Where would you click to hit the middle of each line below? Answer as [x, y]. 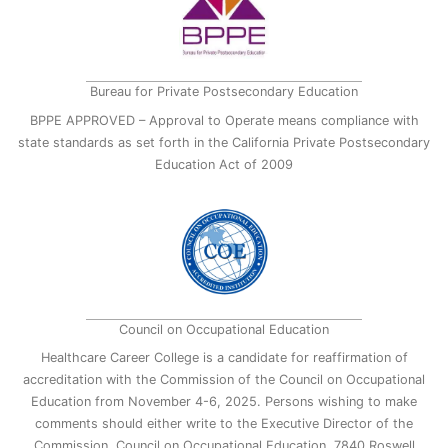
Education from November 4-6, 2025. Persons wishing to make [224, 402]
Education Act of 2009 [224, 164]
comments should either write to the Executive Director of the [224, 424]
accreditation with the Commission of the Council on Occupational [224, 380]
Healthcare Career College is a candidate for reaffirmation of [224, 358]
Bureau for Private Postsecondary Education [224, 92]
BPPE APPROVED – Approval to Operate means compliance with [224, 120]
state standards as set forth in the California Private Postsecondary [224, 142]
